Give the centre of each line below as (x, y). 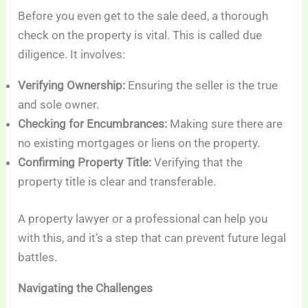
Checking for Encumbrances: (93, 124)
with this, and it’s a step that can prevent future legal (152, 238)
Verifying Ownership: (72, 86)
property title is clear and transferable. (117, 182)
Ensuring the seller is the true (202, 86)
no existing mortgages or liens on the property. (139, 143)
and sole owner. (59, 105)
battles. (38, 257)
